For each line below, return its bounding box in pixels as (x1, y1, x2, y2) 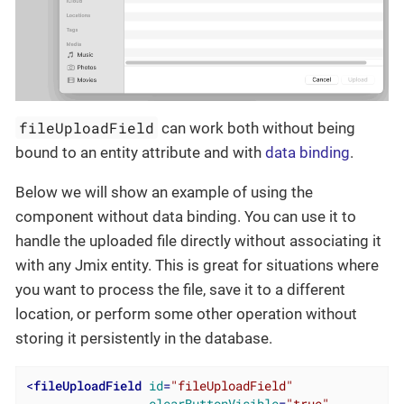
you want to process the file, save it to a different (15, 280, 345, 299)
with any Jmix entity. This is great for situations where (15, 256, 379, 275)
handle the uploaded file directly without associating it (15, 232, 381, 251)
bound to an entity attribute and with (15, 143, 265, 162)
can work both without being (158, 119, 356, 138)
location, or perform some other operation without (15, 305, 357, 324)
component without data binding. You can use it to (15, 207, 356, 226)
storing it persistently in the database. (15, 329, 272, 348)
